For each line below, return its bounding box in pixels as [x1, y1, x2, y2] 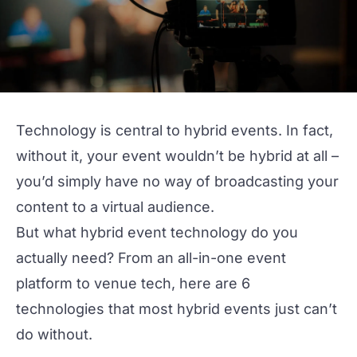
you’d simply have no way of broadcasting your [16, 173, 339, 190]
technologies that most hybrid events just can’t [16, 300, 337, 317]
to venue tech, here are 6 [73, 275, 250, 292]
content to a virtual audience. [16, 198, 222, 215]
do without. [16, 326, 92, 343]
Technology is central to [16, 122, 184, 139]
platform [16, 275, 73, 292]
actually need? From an [16, 249, 178, 266]
